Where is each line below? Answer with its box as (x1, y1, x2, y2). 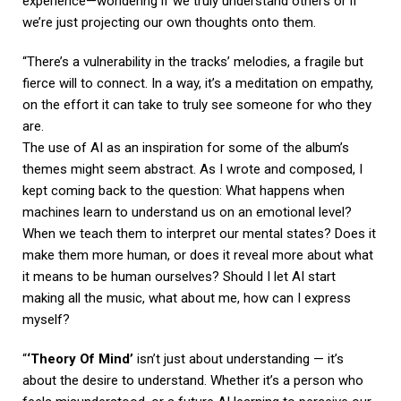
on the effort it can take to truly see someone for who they (22, 96, 371, 113)
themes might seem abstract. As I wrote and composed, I (22, 160, 363, 177)
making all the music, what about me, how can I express (22, 289, 351, 306)
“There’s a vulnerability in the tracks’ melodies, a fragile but (22, 53, 363, 70)
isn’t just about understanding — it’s (133, 350, 344, 367)
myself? (22, 311, 70, 328)
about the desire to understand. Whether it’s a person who (22, 371, 363, 388)
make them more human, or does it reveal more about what (22, 246, 373, 263)
